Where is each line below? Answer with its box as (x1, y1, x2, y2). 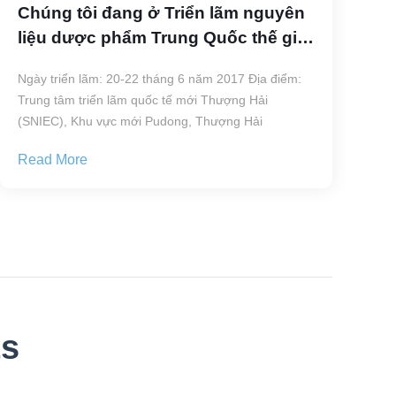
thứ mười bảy (17, 53, 129, 72)
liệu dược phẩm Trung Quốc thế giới (17, 28, 314, 48)
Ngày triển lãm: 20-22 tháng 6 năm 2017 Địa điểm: (17, 72, 301, 87)
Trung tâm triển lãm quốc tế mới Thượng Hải (17, 93, 268, 108)
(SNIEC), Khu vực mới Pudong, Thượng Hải (17, 114, 263, 129)
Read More (17, 152, 88, 168)
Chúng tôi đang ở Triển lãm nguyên (17, 4, 305, 23)
